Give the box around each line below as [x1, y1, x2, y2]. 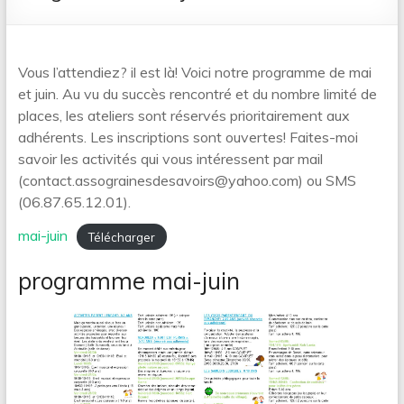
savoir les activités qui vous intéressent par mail [17, 150, 323, 168]
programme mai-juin [17, 266, 240, 296]
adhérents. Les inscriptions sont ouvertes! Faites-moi [17, 128, 358, 146]
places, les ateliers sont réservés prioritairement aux [17, 106, 350, 124]
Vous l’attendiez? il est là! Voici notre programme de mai [17, 63, 372, 81]
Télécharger [87, 229, 155, 243]
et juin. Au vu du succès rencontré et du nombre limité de [17, 85, 377, 103]
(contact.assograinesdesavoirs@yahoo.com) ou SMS [17, 171, 356, 189]
